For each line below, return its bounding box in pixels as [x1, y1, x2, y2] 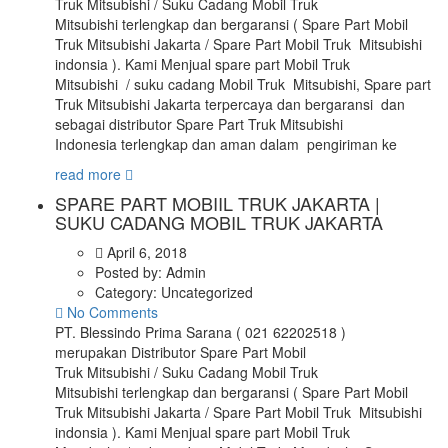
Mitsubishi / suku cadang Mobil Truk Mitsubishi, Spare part [55, 73, 431, 94]
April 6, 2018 [103, 241, 187, 262]
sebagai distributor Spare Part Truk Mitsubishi [55, 113, 343, 134]
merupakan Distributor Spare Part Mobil [55, 341, 306, 362]
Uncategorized [161, 281, 253, 302]
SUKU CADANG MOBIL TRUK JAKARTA [55, 208, 383, 235]
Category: [95, 281, 161, 302]
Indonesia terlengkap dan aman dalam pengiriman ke [55, 133, 397, 154]
